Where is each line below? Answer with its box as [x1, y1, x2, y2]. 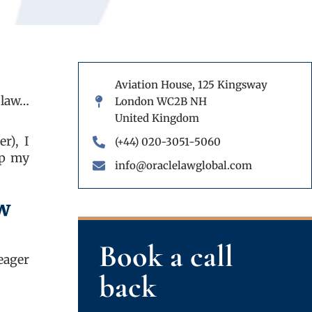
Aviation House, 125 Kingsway [114, 77, 267, 91]
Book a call [99, 237, 233, 275]
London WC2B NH [114, 94, 207, 108]
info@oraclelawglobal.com [114, 158, 252, 172]
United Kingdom [114, 111, 199, 125]
